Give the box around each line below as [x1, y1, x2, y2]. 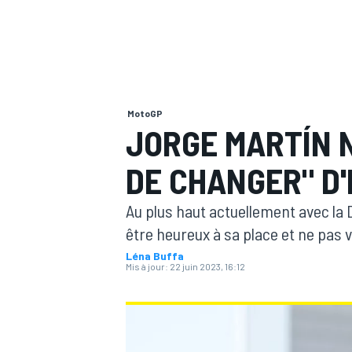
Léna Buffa [126, 249, 184, 262]
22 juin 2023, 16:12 [170, 261, 245, 272]
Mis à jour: [126, 261, 168, 272]
